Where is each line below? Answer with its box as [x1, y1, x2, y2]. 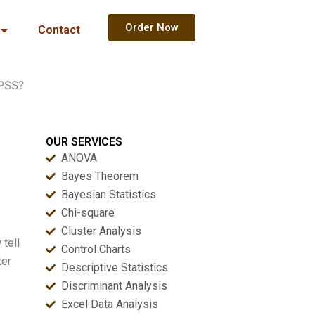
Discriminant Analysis [61, 279, 168, 292]
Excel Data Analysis [61, 297, 159, 311]
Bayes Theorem [61, 169, 139, 183]
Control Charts [61, 243, 131, 256]
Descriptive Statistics [61, 261, 169, 274]
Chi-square [61, 206, 115, 219]
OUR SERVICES [45, 135, 122, 148]
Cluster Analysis [61, 224, 142, 238]
